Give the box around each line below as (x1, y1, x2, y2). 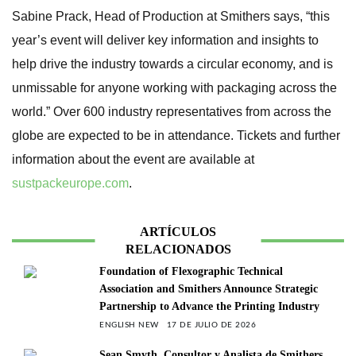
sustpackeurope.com (12, 176, 129, 190)
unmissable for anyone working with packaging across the (12, 81, 337, 95)
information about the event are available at (12, 153, 254, 166)
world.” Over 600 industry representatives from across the (12, 105, 331, 118)
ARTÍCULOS (140, 225, 216, 238)
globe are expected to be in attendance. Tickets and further (12, 129, 340, 142)
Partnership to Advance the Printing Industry (99, 300, 319, 312)
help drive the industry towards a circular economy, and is (12, 57, 333, 71)
